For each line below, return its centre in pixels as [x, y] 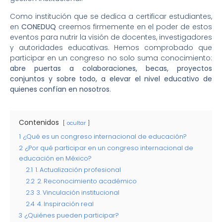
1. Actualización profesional [78, 169]
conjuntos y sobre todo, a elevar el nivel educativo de [111, 79]
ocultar [76, 123]
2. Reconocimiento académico [87, 181]
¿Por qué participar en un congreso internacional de [109, 148]
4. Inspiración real [65, 204]
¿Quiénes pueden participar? [72, 215]
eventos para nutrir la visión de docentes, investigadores [111, 37]
